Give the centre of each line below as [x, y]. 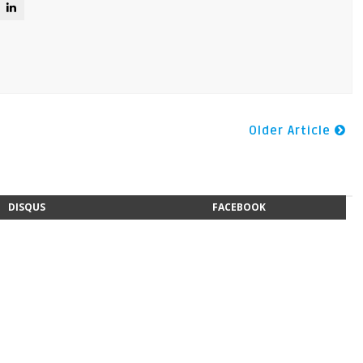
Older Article [291, 130]
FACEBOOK [239, 207]
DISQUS [26, 207]
